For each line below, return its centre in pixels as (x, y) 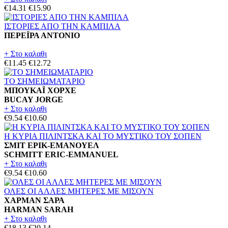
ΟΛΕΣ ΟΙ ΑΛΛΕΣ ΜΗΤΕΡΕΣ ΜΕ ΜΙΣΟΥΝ (79, 191)
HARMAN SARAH (39, 209)
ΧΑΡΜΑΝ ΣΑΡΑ (34, 200)
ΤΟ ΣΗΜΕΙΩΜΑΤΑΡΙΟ (45, 81)
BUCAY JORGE (34, 99)
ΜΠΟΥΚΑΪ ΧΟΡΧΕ (40, 90)
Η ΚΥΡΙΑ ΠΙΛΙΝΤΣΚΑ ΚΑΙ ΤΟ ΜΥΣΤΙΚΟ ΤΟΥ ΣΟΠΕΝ (103, 136)
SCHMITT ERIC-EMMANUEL (61, 154)
